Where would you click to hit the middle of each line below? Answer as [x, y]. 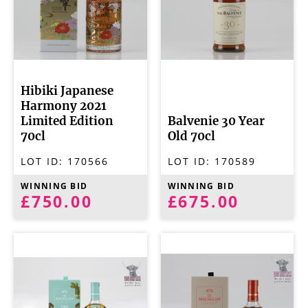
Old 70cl [191, 136]
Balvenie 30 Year [216, 121]
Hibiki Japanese [67, 91]
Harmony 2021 [64, 106]
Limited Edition [67, 121]
